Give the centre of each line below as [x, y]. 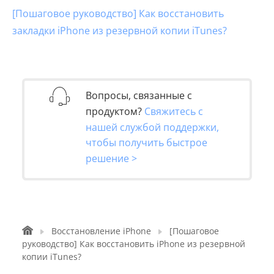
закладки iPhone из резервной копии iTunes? [120, 31]
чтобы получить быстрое [146, 142]
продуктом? [115, 111]
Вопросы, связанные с [139, 95]
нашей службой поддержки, [152, 127]
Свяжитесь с [174, 111]
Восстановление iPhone [101, 231]
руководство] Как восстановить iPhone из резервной [134, 243]
